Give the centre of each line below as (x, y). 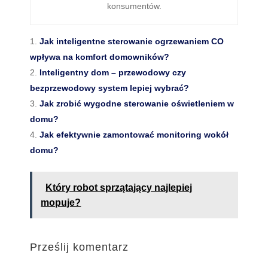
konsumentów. (134, 6)
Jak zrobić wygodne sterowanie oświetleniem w (137, 103)
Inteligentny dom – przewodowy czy (113, 72)
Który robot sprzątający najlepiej (119, 188)
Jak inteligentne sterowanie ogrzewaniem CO (132, 41)
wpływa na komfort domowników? (100, 57)
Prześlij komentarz (80, 247)
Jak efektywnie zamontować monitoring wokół (134, 135)
